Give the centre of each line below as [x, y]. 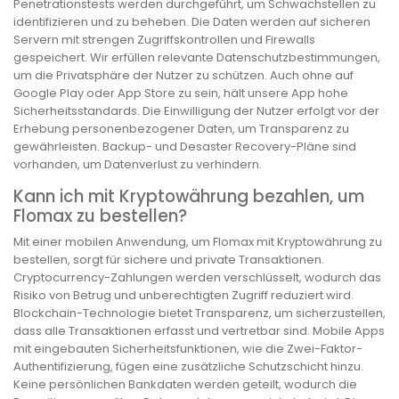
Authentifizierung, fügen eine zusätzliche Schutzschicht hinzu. [188, 366]
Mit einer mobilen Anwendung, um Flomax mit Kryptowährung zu [198, 241]
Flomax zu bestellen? [100, 216]
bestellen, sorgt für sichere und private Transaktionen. [169, 259]
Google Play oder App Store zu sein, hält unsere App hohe [181, 94]
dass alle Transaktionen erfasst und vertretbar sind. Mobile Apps [199, 330]
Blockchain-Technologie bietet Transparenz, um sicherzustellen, [199, 313]
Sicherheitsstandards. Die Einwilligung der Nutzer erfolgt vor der [196, 111]
